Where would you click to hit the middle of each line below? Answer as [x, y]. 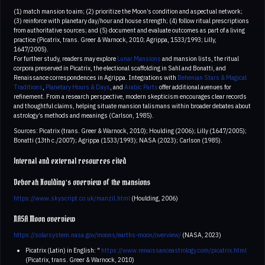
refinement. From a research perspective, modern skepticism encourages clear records [130, 96]
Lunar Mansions [139, 58]
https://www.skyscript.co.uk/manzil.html [72, 198]
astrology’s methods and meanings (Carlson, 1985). [84, 115]
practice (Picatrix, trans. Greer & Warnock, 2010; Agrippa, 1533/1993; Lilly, [115, 39]
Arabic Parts [141, 87]
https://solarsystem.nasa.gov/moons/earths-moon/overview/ [97, 235]
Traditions [28, 87]
